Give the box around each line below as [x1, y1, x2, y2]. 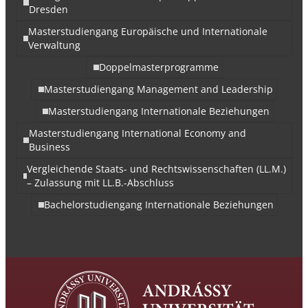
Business [28, 140, 70, 153]
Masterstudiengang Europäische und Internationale [28, 24, 268, 38]
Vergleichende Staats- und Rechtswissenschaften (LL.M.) [27, 162, 287, 175]
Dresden [28, 2, 68, 16]
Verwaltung [28, 38, 81, 52]
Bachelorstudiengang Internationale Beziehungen [43, 197, 274, 211]
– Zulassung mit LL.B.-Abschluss [27, 175, 175, 189]
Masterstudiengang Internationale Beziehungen [47, 104, 269, 118]
